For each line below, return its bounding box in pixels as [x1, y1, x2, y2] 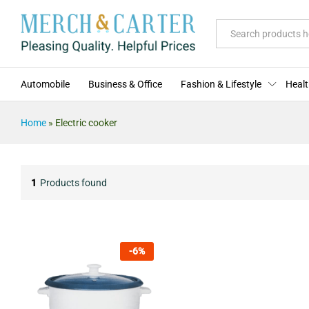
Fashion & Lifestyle [181, 79, 261, 90]
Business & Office [88, 79, 162, 90]
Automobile [21, 79, 70, 90]
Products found [40, 177, 107, 188]
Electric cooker [55, 117, 117, 129]
